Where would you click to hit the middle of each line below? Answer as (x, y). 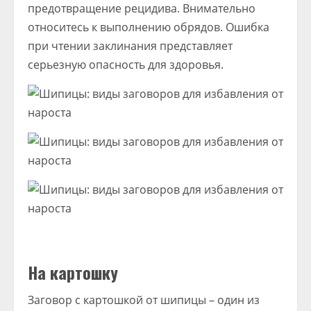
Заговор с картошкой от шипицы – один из (144, 300)
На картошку (73, 272)
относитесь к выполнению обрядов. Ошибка (149, 27)
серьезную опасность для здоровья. (126, 65)
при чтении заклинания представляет (130, 46)
